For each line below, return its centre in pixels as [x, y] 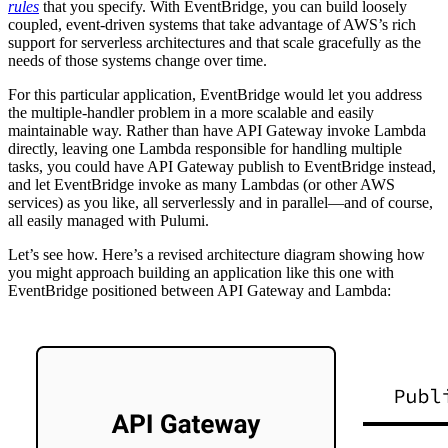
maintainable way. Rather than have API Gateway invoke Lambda [217, 130]
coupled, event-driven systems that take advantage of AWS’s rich [212, 24]
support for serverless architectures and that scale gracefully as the [214, 42]
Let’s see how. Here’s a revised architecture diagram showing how [216, 254]
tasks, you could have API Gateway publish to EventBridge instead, [222, 166]
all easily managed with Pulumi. [108, 220]
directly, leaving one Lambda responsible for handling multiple [205, 148]
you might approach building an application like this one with [201, 272]
